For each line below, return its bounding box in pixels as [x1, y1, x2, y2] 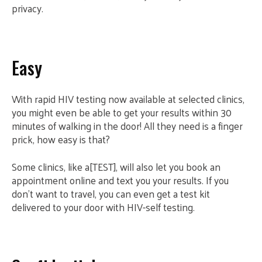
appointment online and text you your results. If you [12, 171, 229, 189]
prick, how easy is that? [12, 130, 110, 148]
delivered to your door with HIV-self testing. [12, 198, 195, 216]
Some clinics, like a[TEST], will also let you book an [12, 158, 220, 175]
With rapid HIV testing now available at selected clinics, [12, 90, 244, 108]
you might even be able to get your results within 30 [12, 104, 232, 121]
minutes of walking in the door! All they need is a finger [12, 117, 243, 135]
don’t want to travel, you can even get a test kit [12, 185, 210, 202]
